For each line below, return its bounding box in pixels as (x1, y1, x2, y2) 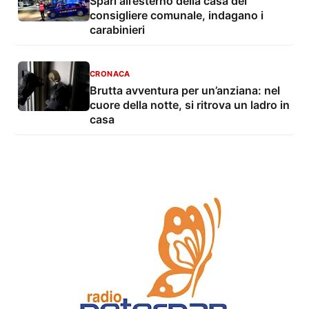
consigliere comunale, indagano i (90, 8, 263, 23)
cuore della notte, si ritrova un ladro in (90, 98, 290, 112)
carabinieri (90, 23, 145, 37)
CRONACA (90, 69, 130, 79)
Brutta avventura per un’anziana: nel (90, 83, 280, 98)
